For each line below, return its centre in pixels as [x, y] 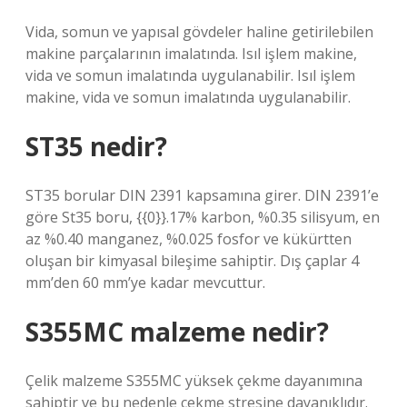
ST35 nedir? [96, 146]
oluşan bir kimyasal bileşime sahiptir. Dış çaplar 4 [192, 261]
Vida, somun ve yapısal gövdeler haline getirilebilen [199, 32]
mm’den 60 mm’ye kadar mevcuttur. [145, 283]
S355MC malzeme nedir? [177, 332]
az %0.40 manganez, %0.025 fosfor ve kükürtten [189, 239]
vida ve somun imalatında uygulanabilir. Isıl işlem [190, 75]
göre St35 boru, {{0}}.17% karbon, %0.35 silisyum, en [203, 217]
